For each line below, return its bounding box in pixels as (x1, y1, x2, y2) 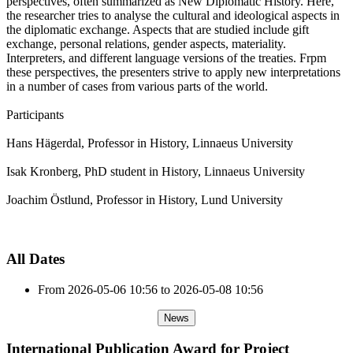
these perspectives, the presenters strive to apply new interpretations (6, 65, 340, 80)
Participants (6, 108, 64, 122)
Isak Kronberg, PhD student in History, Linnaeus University (6, 165, 305, 179)
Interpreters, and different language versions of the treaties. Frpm (6, 51, 326, 65)
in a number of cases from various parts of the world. (6, 80, 271, 94)
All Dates (6, 251, 65, 268)
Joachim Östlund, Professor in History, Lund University (6, 193, 283, 207)
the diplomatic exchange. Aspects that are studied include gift (6, 23, 309, 37)
